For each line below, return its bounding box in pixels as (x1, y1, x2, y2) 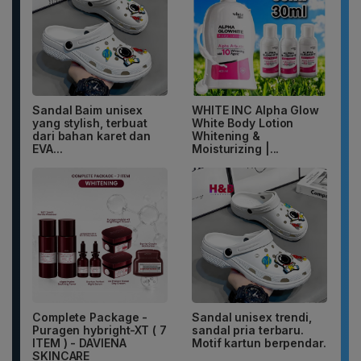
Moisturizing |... (192, 142, 280, 156)
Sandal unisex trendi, (192, 310, 312, 325)
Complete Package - (32, 310, 148, 325)
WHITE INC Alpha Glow (192, 103, 319, 118)
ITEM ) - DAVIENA (32, 336, 127, 351)
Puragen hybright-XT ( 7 (32, 323, 167, 338)
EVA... (32, 142, 63, 156)
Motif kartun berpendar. (192, 336, 326, 351)
